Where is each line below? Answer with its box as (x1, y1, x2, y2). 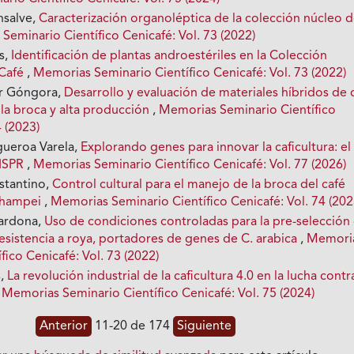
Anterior (40, 319, 88, 333)
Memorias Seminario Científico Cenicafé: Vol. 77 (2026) (33, 158, 347, 171)
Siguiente (177, 319, 232, 333)
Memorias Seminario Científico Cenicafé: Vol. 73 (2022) (33, 66, 347, 80)
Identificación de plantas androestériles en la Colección (11, 49, 328, 62)
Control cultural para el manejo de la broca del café (52, 178, 346, 191)
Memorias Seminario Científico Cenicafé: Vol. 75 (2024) (2, 287, 315, 300)
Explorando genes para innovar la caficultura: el (81, 141, 352, 154)
